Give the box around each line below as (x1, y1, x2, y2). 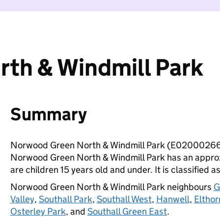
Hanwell (156, 193, 190, 205)
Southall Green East (87, 206, 167, 217)
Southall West (96, 193, 152, 205)
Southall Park (38, 193, 92, 205)
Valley (10, 193, 34, 205)
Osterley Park (10, 206, 66, 217)
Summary (10, 103, 87, 125)
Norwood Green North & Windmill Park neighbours (10, 181, 214, 192)
